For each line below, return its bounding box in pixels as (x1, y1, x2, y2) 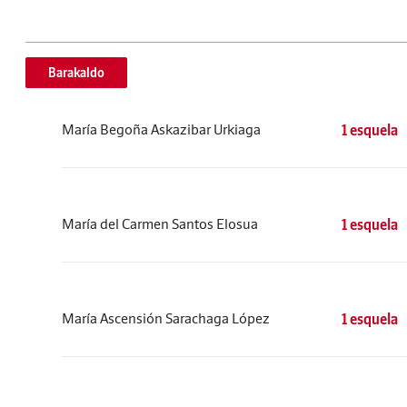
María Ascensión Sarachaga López (62, 309, 270, 327)
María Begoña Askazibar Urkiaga (62, 120, 261, 138)
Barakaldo (48, 65, 104, 81)
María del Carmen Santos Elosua (62, 214, 258, 233)
